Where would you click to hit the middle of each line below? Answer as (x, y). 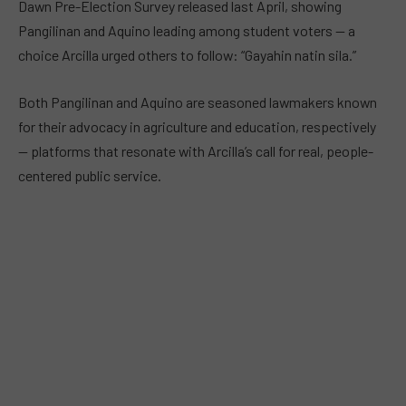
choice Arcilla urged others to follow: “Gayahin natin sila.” (187, 55)
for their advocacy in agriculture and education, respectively (197, 126)
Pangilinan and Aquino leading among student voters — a (187, 31)
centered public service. (90, 175)
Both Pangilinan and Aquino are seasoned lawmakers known (198, 101)
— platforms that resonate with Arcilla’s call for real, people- (196, 150)
